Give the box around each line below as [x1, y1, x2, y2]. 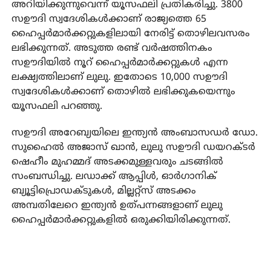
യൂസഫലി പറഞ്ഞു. [11, 100, 102, 113]
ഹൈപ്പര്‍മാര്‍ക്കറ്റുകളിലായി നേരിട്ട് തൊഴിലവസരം [11, 27, 250, 40]
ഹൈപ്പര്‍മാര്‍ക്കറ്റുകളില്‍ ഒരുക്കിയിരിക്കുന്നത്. [11, 214, 230, 226]
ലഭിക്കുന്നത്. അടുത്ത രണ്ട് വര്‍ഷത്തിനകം [11, 42, 212, 54]
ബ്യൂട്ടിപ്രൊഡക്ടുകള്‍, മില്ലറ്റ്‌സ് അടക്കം [11, 184, 196, 197]
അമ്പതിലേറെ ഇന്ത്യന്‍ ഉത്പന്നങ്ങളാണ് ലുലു [11, 199, 223, 212]
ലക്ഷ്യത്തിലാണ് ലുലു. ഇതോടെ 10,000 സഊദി [11, 71, 227, 83]
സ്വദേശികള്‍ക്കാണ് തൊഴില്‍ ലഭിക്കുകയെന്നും [11, 85, 235, 98]
